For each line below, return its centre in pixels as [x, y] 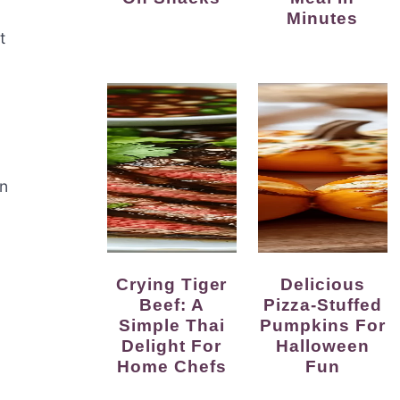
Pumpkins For [323, 325]
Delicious [287, 284]
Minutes [323, 18]
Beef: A [171, 305]
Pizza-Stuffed [323, 305]
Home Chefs [171, 367]
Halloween [323, 346]
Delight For [171, 346]
